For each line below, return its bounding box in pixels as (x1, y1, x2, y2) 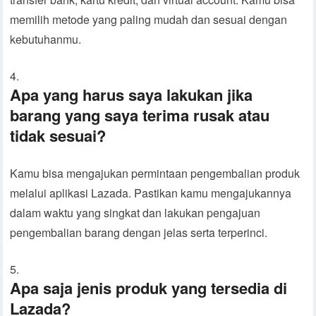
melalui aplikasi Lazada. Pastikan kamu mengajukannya (10, 185, 292, 202)
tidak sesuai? (10, 124, 107, 147)
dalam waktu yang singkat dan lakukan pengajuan (10, 205, 261, 221)
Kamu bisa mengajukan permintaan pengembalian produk (10, 165, 300, 182)
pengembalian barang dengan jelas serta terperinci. (10, 224, 268, 241)
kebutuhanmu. (10, 31, 82, 48)
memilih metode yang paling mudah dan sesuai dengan (10, 11, 288, 28)
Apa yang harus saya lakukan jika (10, 83, 253, 107)
